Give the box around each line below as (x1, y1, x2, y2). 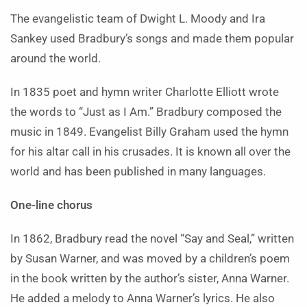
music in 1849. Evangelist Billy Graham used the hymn (10, 125, 288, 138)
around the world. (10, 52, 101, 65)
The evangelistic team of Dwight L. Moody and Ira (10, 12, 265, 25)
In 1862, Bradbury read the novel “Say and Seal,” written (10, 232, 294, 245)
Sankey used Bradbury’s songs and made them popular (10, 32, 294, 45)
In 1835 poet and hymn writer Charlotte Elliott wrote (10, 86, 279, 99)
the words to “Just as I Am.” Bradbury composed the (10, 106, 282, 119)
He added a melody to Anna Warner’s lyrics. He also (10, 292, 275, 305)
